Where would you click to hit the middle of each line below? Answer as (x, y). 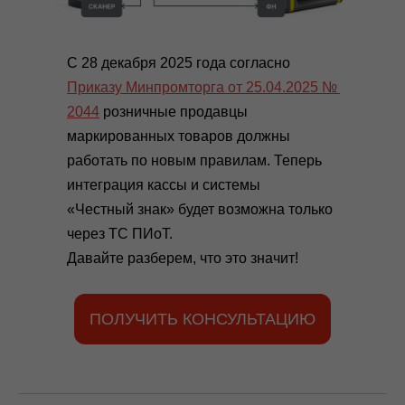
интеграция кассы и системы (164, 185)
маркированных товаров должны (179, 136)
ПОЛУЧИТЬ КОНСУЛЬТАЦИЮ (202, 319)
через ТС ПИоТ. (120, 234)
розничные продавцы (174, 112)
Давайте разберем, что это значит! (183, 258)
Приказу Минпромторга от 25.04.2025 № (203, 87)
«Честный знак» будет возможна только (200, 209)
